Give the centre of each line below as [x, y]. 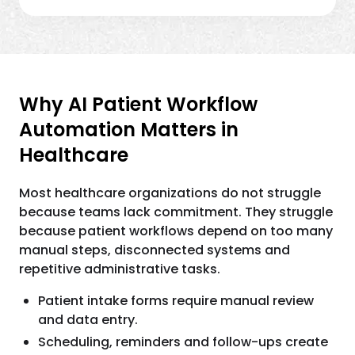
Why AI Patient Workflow [138, 104]
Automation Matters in [129, 130]
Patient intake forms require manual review [176, 301]
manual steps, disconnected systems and [155, 250]
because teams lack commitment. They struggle [176, 212]
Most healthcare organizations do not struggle [170, 193]
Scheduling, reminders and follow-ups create [183, 342]
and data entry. [88, 320]
